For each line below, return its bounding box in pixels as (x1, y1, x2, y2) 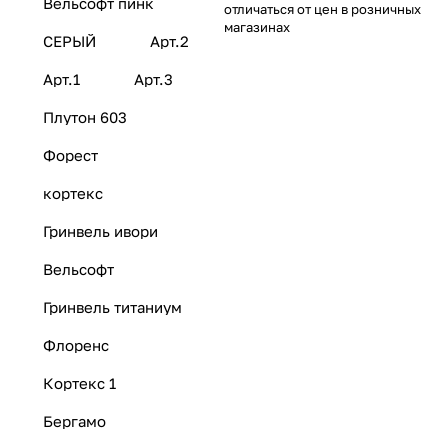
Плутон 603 (43, 108, 127, 127)
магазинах (224, 18, 290, 35)
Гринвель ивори (43, 222, 158, 241)
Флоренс (43, 336, 109, 355)
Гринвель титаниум (43, 298, 182, 317)
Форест (43, 146, 98, 165)
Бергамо (43, 412, 106, 431)
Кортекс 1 (43, 374, 116, 393)
